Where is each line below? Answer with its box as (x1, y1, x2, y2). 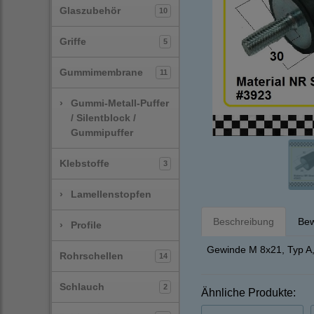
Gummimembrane (60, 67, 143, 78)
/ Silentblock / (70, 112, 136, 123)
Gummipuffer (70, 127, 133, 138)
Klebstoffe (60, 158, 109, 169)
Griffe (60, 36, 86, 47)
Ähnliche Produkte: (201, 287, 296, 299)
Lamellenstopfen (70, 189, 151, 200)
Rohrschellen (60, 250, 123, 261)
